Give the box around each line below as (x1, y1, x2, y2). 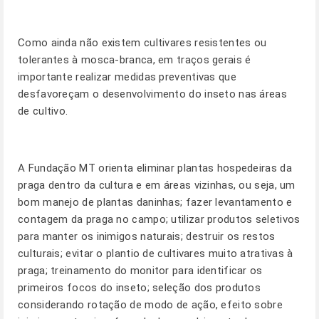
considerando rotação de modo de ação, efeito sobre (18, 298, 283, 311)
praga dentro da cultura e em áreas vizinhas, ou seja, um (18, 179, 296, 192)
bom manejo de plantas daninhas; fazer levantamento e (18, 196, 293, 209)
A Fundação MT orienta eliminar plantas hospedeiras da (18, 162, 292, 174)
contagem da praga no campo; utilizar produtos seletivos (18, 213, 300, 226)
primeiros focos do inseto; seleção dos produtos (18, 281, 261, 294)
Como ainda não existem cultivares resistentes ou (18, 36, 267, 49)
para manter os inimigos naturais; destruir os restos (18, 230, 276, 243)
